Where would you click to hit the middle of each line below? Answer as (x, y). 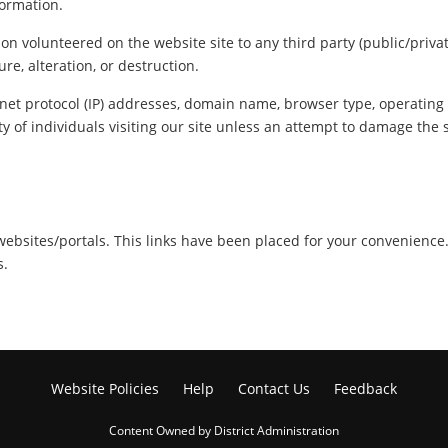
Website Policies (105, 388)
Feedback (365, 388)
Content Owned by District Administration (224, 430)
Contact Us (274, 388)
